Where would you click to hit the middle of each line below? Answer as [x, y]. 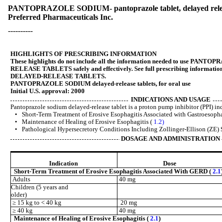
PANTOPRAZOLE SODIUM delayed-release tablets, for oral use [101, 84]
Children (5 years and [40, 188]
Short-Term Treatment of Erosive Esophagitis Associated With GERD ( [113, 172]
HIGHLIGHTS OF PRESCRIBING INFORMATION [83, 54]
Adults [21, 180]
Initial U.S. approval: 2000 [48, 91]
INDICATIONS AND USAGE [170, 100]
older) [19, 195]
